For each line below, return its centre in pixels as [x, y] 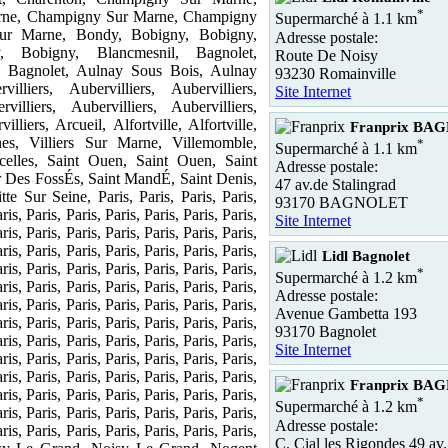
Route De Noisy [326, 55]
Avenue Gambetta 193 [346, 314]
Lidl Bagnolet [366, 255]
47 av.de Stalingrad [335, 184]
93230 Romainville [335, 73]
